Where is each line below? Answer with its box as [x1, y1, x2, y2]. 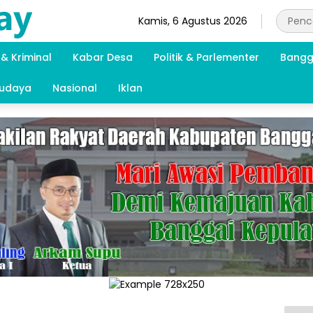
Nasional [52, 80, 97, 95]
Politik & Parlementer [154, 50, 259, 64]
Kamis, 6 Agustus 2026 [138, 13, 247, 28]
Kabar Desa [73, 50, 133, 64]
